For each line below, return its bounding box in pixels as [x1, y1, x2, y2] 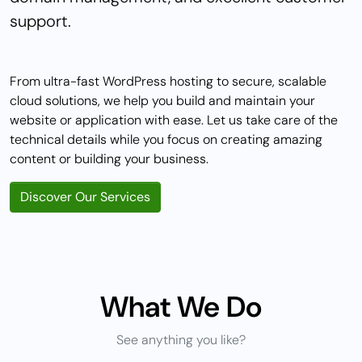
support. [10, 11, 71, 32]
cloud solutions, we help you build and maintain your [10, 92, 315, 110]
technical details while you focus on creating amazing [10, 131, 322, 149]
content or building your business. [10, 150, 208, 168]
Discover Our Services [20, 188, 150, 206]
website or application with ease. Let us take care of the [10, 112, 338, 129]
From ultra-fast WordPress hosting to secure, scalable [10, 73, 326, 90]
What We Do [100, 288, 262, 326]
